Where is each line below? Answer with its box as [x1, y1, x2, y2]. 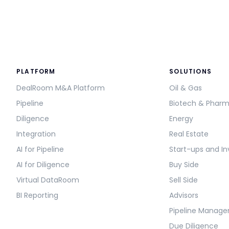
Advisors [169, 190, 199, 201]
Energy [169, 113, 194, 124]
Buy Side [169, 159, 199, 170]
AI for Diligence [16, 159, 70, 170]
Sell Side [169, 175, 198, 186]
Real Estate [169, 129, 209, 140]
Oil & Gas [169, 83, 202, 94]
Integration [16, 129, 56, 140]
